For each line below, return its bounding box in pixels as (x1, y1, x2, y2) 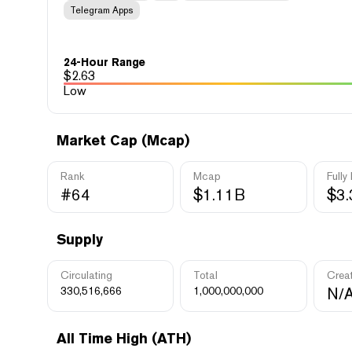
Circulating (60, 269, 112, 281)
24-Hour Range (64, 56, 145, 68)
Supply (57, 231, 103, 247)
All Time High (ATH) (57, 330, 191, 346)
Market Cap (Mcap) (57, 132, 189, 148)
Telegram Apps (70, 5, 134, 16)
